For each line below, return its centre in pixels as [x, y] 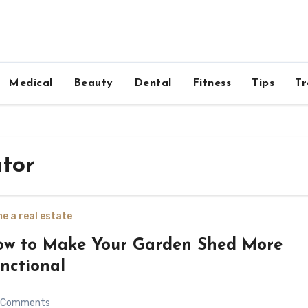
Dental [153, 83]
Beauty [93, 83]
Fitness [211, 83]
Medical [31, 83]
